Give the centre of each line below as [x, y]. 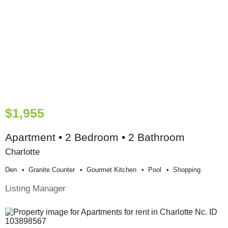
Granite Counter [52, 170]
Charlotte [22, 152]
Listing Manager [35, 189]
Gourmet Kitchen [111, 170]
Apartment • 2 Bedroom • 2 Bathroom [95, 137]
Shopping [187, 170]
